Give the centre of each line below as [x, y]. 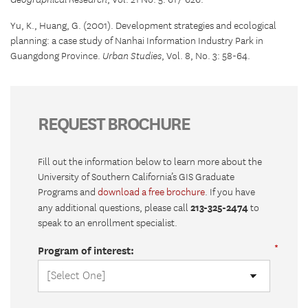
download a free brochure [151, 193]
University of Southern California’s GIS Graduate [136, 178]
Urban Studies [132, 57]
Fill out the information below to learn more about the [150, 163]
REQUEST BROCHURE [114, 124]
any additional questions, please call [114, 209]
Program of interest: [86, 251]
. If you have [230, 193]
